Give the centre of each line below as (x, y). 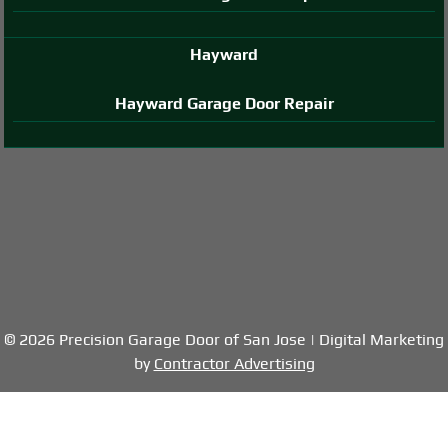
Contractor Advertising (234, 363)
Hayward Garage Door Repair (224, 103)
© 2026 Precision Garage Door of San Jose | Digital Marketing (224, 339)
